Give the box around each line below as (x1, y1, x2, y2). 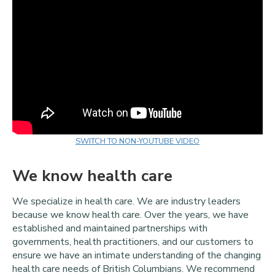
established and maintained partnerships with (12, 221, 207, 235)
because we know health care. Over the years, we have (12, 207, 249, 222)
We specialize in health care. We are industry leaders (12, 194, 241, 208)
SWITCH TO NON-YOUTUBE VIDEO (76, 136, 199, 147)
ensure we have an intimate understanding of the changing (12, 248, 261, 262)
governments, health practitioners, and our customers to (12, 234, 254, 249)
